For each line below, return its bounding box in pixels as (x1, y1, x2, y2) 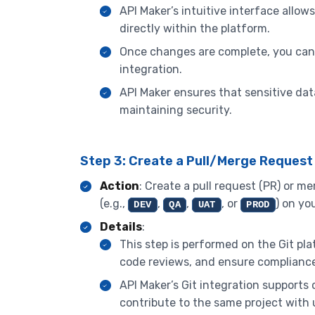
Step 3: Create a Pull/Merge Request (80, 153, 313, 169)
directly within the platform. (120, 22, 270, 36)
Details (100, 219, 142, 233)
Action (100, 179, 139, 193)
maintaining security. (120, 103, 232, 117)
